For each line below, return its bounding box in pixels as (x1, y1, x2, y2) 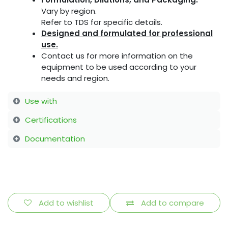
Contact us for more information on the (41, 50, 193, 62)
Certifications (24, 114, 77, 125)
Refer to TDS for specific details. (41, 17, 162, 28)
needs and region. (41, 73, 109, 84)
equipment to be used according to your (41, 62, 196, 73)
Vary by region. (41, 6, 99, 17)
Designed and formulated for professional (41, 28, 213, 39)
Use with (24, 95, 57, 106)
